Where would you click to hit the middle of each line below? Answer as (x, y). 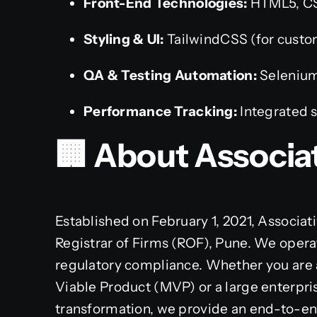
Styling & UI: (124, 39)
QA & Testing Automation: (170, 75)
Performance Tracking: (160, 111)
